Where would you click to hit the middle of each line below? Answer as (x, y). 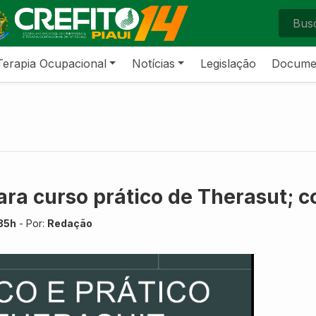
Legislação (228, 63)
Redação (70, 223)
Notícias (153, 63)
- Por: (32, 223)
